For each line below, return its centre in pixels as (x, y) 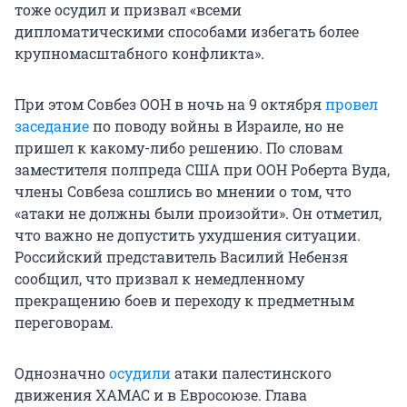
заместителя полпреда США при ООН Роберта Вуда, (202, 170)
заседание (52, 126)
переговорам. (64, 323)
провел (352, 104)
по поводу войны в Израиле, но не (216, 126)
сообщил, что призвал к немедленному (159, 279)
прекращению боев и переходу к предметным (184, 301)
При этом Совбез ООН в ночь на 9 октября (170, 104)
